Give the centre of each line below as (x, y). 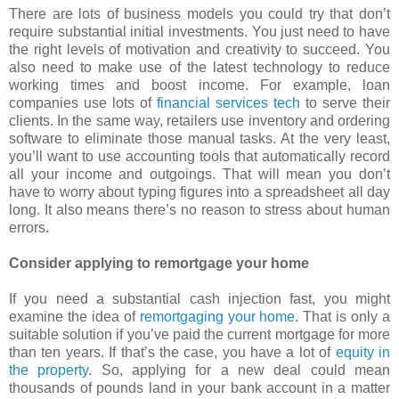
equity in (363, 352)
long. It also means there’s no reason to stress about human (199, 209)
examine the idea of (74, 316)
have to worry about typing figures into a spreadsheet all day (199, 191)
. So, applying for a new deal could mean (240, 370)
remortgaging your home (217, 316)
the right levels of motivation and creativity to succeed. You (199, 49)
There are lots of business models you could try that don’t (199, 13)
